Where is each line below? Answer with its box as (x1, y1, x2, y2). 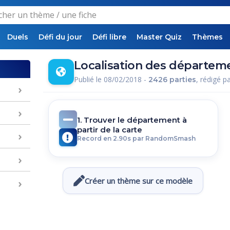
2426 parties (148, 74, 196, 84)
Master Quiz (137, 32, 182, 42)
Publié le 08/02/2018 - (73, 74, 148, 84)
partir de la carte (76, 124, 142, 135)
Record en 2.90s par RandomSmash (76, 134, 196, 142)
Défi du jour (39, 32, 82, 42)
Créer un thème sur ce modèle (85, 175, 193, 186)
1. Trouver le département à (76, 114, 187, 125)
